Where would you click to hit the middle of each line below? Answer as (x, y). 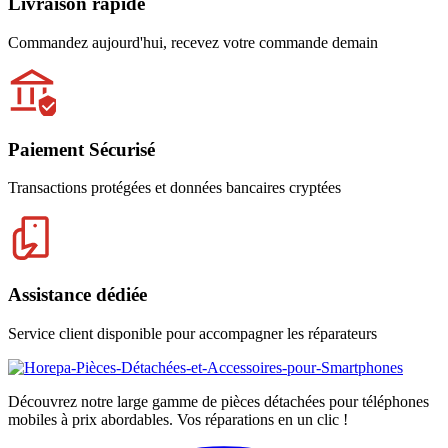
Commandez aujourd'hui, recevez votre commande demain (193, 42)
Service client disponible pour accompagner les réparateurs (192, 333)
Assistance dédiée (77, 295)
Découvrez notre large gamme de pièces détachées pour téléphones (218, 401)
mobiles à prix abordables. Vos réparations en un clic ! (178, 419)
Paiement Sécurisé (81, 149)
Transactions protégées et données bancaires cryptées (174, 188)
